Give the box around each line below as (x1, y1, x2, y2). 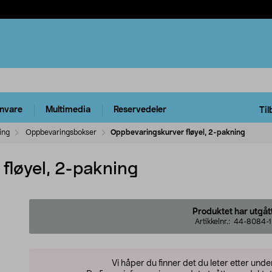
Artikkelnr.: (195, 217, 234, 225)
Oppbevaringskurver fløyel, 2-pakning (110, 128, 245, 136)
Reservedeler (114, 106, 166, 115)
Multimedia (46, 106, 90, 115)
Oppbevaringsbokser (25, 128, 97, 136)
